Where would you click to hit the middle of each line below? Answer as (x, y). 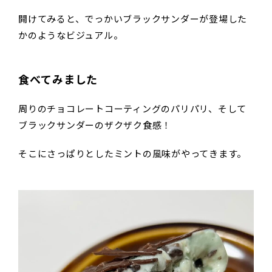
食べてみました (58, 80)
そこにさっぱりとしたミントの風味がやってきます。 (132, 154)
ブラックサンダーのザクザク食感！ (95, 125)
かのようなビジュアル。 (71, 36)
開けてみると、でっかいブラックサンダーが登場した (133, 19)
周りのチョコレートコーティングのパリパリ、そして (132, 109)
